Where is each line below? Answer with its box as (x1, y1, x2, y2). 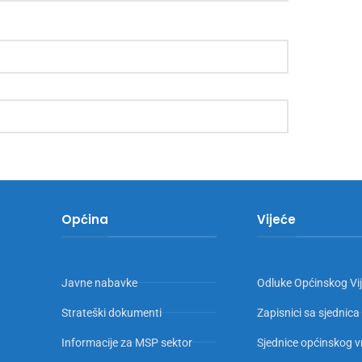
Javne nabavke (61, 276, 137, 289)
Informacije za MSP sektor (61, 335, 192, 349)
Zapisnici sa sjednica (257, 305, 360, 319)
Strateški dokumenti (61, 305, 162, 319)
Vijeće (257, 210, 296, 228)
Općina (61, 210, 108, 228)
